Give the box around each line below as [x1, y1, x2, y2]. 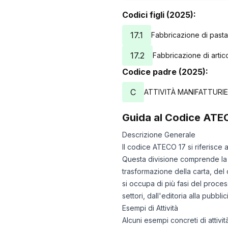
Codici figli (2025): [122, 10, 196, 20]
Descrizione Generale [122, 130, 195, 139]
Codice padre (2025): [122, 67, 208, 77]
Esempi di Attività [122, 204, 178, 212]
